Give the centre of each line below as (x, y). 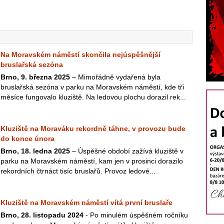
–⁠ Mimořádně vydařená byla (115, 77)
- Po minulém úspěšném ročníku (136, 215)
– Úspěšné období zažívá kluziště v (127, 151)
